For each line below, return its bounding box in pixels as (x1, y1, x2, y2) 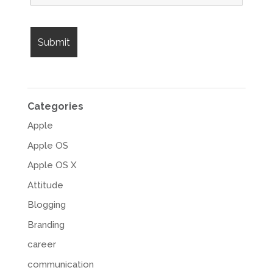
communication (27, 258, 94, 270)
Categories (27, 101, 83, 113)
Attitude (27, 179, 63, 191)
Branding (27, 219, 65, 230)
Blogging (27, 199, 66, 211)
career (27, 239, 56, 250)
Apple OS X (27, 160, 77, 171)
